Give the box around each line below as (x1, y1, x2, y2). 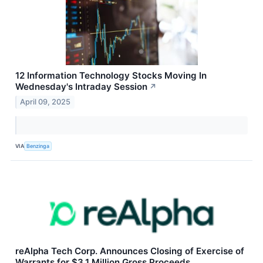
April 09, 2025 (20, 97, 71, 106)
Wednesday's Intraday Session (15, 81, 147, 93)
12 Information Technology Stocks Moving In (15, 70, 207, 82)
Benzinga (26, 143, 50, 150)
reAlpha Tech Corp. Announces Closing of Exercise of (15, 245, 244, 257)
